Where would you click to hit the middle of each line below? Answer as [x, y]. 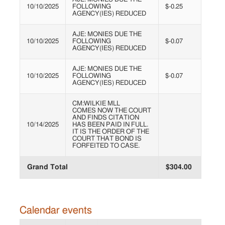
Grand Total [48, 167]
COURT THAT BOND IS [107, 139]
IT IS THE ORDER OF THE [111, 132]
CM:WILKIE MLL [96, 104]
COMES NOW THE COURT [112, 111]
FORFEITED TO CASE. [106, 146]
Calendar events [56, 211]
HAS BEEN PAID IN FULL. [110, 125]
